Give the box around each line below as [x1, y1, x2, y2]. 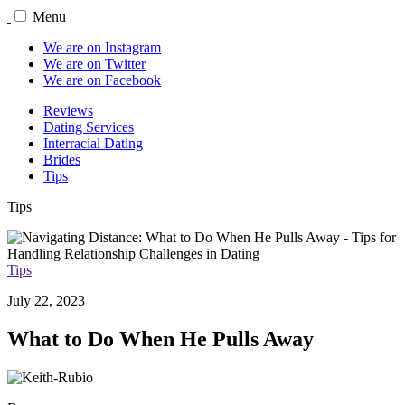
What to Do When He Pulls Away [7, 326, 314, 351]
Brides [43, 152, 80, 167]
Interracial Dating [43, 136, 143, 151]
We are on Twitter [43, 56, 146, 71]
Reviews [43, 103, 93, 118]
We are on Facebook [43, 72, 161, 88]
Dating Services [43, 119, 134, 135]
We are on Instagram [43, 40, 161, 55]
